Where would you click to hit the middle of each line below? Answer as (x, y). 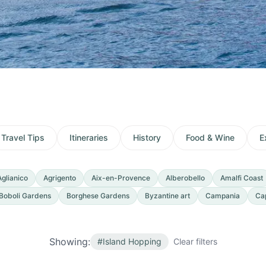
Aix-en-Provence (121, 178)
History (147, 137)
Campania (223, 195)
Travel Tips (23, 137)
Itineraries (89, 137)
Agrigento (60, 178)
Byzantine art (167, 195)
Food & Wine (210, 137)
